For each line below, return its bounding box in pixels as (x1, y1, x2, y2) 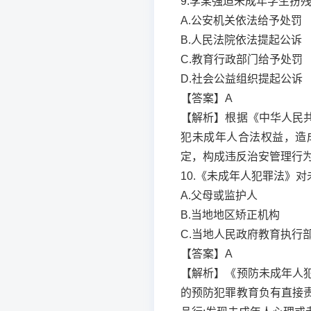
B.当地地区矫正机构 (180, 208, 280, 221)
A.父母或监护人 (180, 189, 258, 201)
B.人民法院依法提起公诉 (180, 33, 302, 46)
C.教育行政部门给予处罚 (180, 53, 303, 65)
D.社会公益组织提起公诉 (180, 72, 303, 85)
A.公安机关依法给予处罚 (180, 14, 302, 26)
